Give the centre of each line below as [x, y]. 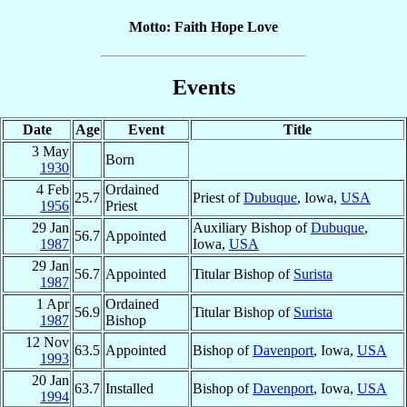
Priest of [218, 198]
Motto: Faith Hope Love [203, 27]
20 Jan [50, 381]
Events [203, 87]
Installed [129, 389]
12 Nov [47, 342]
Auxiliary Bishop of [252, 228]
